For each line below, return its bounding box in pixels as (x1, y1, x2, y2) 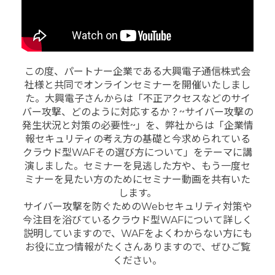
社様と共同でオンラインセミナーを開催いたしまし (25, 79, 250, 91)
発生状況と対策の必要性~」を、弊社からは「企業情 (21, 120, 254, 132)
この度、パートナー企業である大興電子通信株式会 (25, 66, 250, 78)
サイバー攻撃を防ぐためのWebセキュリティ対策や (23, 201, 252, 213)
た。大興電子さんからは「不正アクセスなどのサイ (25, 93, 250, 105)
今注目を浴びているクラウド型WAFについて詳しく (23, 214, 252, 227)
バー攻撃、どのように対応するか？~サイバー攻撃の (21, 106, 254, 118)
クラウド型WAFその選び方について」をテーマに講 (23, 147, 252, 159)
